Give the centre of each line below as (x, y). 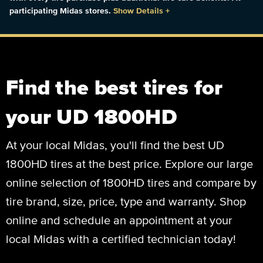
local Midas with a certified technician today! (121, 239)
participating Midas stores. (61, 11)
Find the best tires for (114, 87)
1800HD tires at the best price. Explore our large (129, 163)
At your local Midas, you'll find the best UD (115, 145)
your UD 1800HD (92, 116)
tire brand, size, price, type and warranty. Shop (126, 201)
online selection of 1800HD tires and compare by (131, 182)
